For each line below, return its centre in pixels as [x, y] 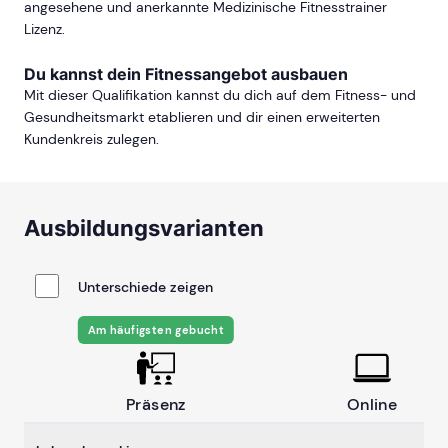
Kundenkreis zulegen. [91, 139]
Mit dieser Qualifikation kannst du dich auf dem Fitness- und [220, 95]
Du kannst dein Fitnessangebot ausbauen [186, 74]
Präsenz [156, 405]
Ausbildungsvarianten [144, 228]
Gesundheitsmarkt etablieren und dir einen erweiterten [202, 117]
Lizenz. [44, 29]
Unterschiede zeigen [145, 287]
